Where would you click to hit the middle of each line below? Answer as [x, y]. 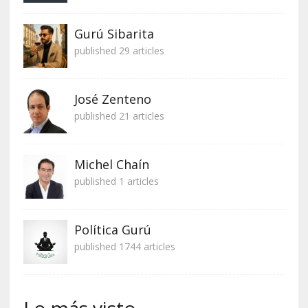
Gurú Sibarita [114, 34]
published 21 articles [119, 116]
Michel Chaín [111, 165]
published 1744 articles [124, 247]
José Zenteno [112, 99]
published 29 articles [119, 51]
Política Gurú [112, 230]
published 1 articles [116, 181]
